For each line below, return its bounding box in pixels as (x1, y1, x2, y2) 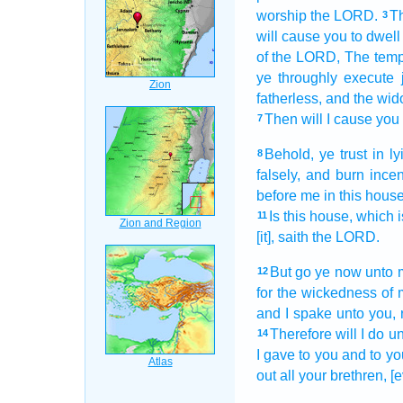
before (255, 188, 297, 203)
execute (344, 70, 395, 85)
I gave (255, 347, 295, 363)
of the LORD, (255, 49, 341, 65)
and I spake (255, 306, 332, 321)
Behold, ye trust (264, 147, 367, 162)
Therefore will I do (269, 327, 385, 342)
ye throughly (255, 70, 337, 85)
